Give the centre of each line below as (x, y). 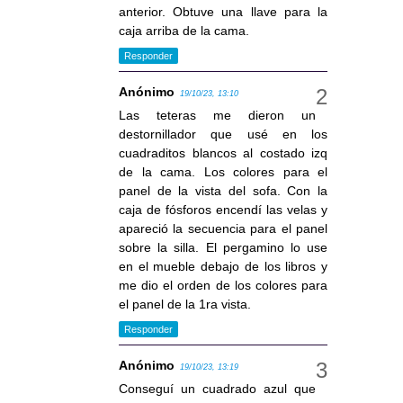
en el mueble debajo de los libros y (223, 267)
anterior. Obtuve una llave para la (223, 12)
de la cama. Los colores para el (223, 172)
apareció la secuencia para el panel (223, 229)
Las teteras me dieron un (217, 116)
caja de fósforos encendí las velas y (223, 210)
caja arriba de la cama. (184, 31)
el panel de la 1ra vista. (185, 304)
